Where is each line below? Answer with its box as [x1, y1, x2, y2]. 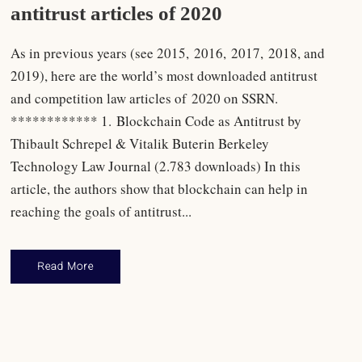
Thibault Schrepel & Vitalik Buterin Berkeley [11, 133, 270, 153]
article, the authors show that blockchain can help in [11, 179, 309, 198]
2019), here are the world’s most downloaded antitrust [11, 65, 318, 85]
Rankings [259, 337, 301, 349]
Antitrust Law [198, 337, 255, 349]
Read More [37, 259, 95, 272]
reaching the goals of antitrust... [11, 201, 192, 221]
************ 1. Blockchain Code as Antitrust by [11, 111, 302, 130]
